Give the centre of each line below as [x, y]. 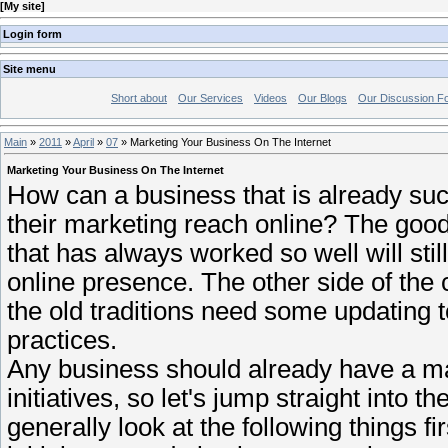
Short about [139, 98]
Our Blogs [322, 98]
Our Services [210, 98]
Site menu [29, 69]
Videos [270, 98]
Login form [32, 33]
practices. [62, 339]
